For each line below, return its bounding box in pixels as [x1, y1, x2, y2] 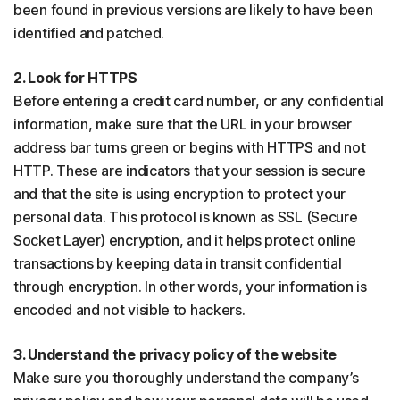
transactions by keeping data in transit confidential [13, 254, 342, 273]
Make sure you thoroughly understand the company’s [13, 369, 359, 387]
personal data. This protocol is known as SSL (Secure [13, 208, 358, 227]
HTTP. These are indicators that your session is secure [13, 162, 366, 180]
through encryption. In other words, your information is [13, 278, 367, 296]
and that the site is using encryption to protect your [13, 185, 346, 204]
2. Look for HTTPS [13, 69, 137, 87]
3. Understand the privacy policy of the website [13, 346, 337, 364]
